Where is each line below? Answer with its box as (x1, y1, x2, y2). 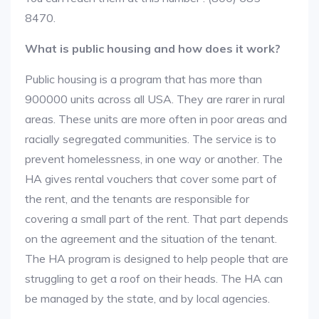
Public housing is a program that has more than (25, 72, 262, 86)
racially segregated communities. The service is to (25, 132, 276, 146)
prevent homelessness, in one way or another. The (25, 152, 283, 166)
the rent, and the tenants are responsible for (25, 192, 249, 206)
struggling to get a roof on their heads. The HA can (25, 271, 283, 286)
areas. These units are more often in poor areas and (25, 112, 287, 126)
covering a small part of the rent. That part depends (25, 211, 288, 226)
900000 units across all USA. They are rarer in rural (25, 92, 285, 106)
